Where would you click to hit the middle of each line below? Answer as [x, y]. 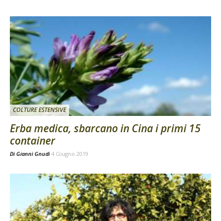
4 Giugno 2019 [70, 153]
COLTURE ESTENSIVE [39, 110]
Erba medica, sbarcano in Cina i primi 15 [105, 128]
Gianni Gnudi [33, 153]
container [33, 140]
